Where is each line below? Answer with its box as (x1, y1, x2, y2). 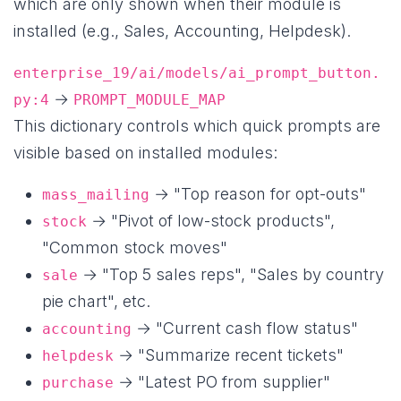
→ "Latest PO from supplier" (114, 372, 330, 392)
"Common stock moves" (42, 238, 227, 258)
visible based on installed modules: (13, 143, 277, 163)
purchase (42, 374, 114, 392)
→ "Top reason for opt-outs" (149, 184, 366, 204)
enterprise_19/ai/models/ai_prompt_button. (13, 64, 380, 82)
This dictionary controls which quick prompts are (13, 116, 380, 136)
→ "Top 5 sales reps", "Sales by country (78, 265, 384, 285)
